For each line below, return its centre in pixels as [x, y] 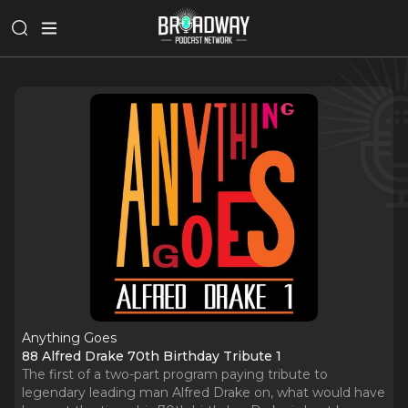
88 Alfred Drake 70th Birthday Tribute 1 [152, 356]
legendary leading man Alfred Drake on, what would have [204, 393]
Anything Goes [69, 338]
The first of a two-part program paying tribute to [175, 374]
